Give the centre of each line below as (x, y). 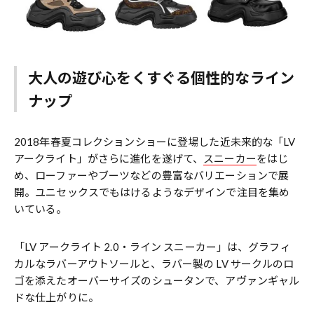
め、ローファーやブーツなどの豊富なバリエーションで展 (152, 175)
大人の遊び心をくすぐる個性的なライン (161, 77)
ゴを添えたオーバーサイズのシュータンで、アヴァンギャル (157, 280)
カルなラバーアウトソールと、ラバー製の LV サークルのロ (154, 264)
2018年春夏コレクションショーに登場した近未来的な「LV (155, 142)
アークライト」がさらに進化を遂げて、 (109, 158)
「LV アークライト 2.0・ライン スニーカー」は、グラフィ (152, 247)
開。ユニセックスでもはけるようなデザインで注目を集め (152, 192)
